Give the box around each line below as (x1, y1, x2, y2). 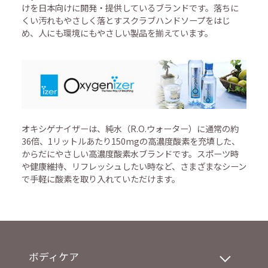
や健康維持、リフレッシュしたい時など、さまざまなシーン (21, 160, 246, 173)
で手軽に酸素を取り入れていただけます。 (21, 172, 180, 185)
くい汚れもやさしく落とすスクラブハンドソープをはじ (21, 13, 230, 26)
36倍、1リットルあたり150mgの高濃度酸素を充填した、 (21, 135, 240, 148)
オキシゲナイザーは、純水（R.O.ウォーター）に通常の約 (21, 122, 239, 135)
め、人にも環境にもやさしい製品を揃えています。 (21, 26, 213, 39)
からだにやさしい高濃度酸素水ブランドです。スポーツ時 (21, 147, 239, 160)
